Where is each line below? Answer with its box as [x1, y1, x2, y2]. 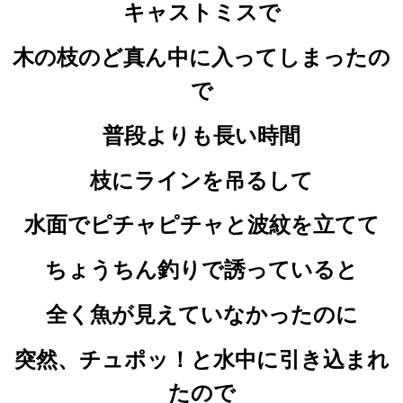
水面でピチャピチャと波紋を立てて [23, 211, 380, 238]
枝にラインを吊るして [90, 166, 313, 193]
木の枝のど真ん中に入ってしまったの [13, 43, 390, 70]
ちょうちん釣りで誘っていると [45, 256, 358, 283]
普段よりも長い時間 [103, 121, 300, 148]
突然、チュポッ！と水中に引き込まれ [13, 345, 390, 372]
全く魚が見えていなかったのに [45, 300, 358, 327]
